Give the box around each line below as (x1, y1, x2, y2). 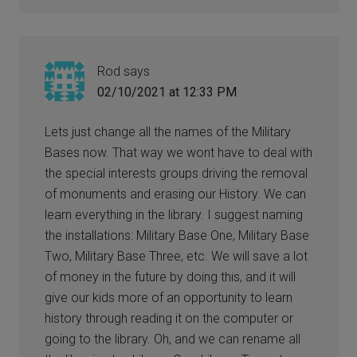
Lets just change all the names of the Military (45, 124, 292, 139)
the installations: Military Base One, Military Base (45, 227, 310, 243)
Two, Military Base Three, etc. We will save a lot (45, 248, 308, 264)
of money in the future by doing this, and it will (45, 269, 296, 284)
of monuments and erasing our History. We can (45, 186, 307, 202)
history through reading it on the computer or (45, 310, 294, 326)
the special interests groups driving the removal (45, 165, 308, 181)
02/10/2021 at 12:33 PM (97, 84, 237, 100)
